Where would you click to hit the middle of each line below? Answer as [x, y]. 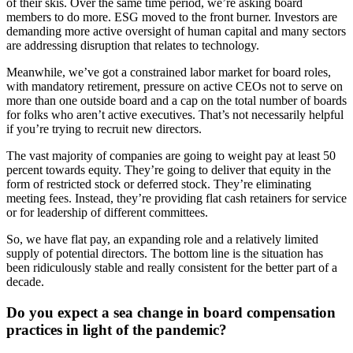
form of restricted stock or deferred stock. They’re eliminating [159, 184]
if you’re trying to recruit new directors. [104, 128]
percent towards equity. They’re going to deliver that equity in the [169, 169]
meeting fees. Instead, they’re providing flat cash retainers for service [176, 198]
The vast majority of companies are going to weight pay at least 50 [171, 155]
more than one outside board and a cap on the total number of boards [176, 100]
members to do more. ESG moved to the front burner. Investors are [172, 17]
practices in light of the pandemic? [117, 329]
